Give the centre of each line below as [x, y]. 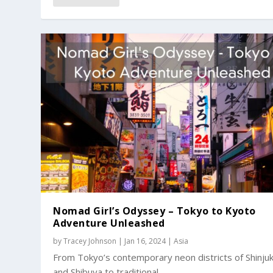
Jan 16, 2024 [145, 241]
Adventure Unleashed [109, 223]
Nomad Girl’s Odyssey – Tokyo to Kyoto [154, 211]
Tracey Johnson [90, 241]
